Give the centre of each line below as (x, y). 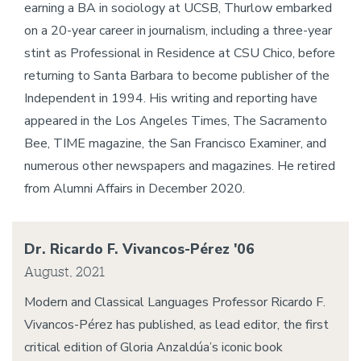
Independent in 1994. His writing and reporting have (171, 98)
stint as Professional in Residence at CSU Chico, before (180, 53)
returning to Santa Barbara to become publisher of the (177, 76)
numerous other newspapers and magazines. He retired (180, 166)
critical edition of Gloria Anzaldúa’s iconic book (154, 347)
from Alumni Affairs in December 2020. (135, 189)
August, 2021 (64, 271)
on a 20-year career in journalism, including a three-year (178, 31)
